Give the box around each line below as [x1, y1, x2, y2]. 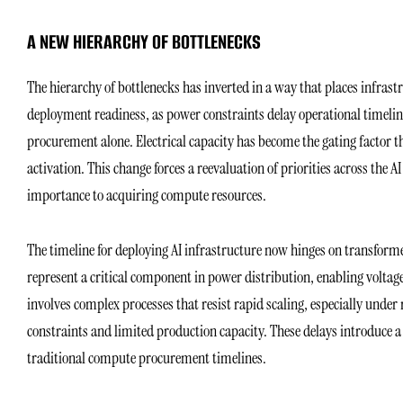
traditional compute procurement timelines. [27, 347, 266, 370]
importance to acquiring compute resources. [27, 184, 266, 206]
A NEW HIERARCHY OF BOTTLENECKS [27, 28, 261, 57]
